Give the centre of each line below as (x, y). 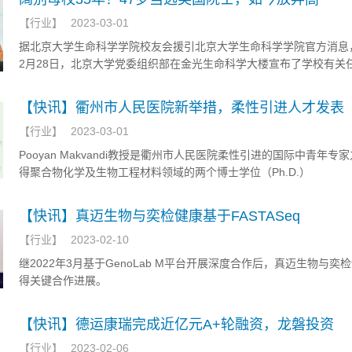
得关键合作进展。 (63, 280)
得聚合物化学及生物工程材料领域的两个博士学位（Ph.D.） (165, 172)
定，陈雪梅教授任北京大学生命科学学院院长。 (134, 81)
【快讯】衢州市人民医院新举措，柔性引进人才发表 (181, 108)
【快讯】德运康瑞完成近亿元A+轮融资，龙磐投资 (176, 324)
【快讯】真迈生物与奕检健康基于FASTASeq (159, 216)
